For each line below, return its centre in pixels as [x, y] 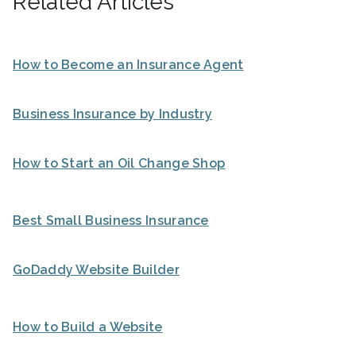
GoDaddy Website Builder [96, 269]
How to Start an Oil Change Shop [119, 163]
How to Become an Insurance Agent [128, 64]
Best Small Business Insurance [111, 220]
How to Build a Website [88, 327]
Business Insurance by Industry [112, 114]
